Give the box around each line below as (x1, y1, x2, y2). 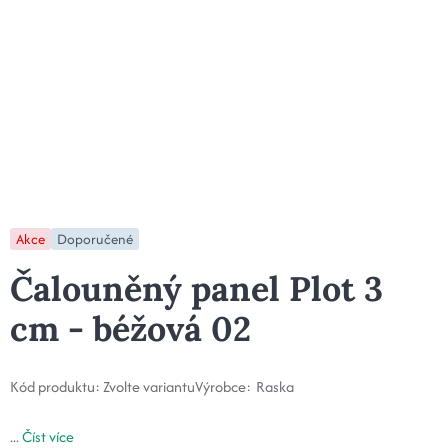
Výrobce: (195, 376, 251, 398)
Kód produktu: (10, 376, 100, 398)
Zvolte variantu (103, 376, 195, 398)
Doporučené (57, 229, 133, 250)
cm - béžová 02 (10, 307, 251, 351)
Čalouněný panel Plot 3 (10, 267, 383, 311)
